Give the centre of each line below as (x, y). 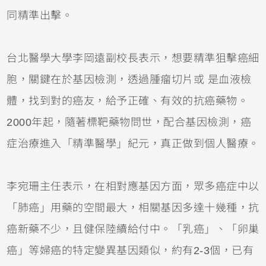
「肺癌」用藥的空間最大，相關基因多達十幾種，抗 (133, 208)
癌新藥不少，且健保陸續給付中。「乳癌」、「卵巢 (133, 229)
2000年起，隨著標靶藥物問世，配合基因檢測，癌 (129, 122)
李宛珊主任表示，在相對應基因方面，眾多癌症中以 (133, 186)
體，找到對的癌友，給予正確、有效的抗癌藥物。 (128, 101)
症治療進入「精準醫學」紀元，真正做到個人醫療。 (133, 143)
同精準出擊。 (40, 15)
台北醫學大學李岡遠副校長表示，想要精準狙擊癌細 (133, 58)
